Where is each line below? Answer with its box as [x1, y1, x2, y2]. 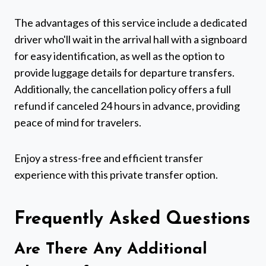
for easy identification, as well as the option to [14, 49, 224, 63]
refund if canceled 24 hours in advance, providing [14, 99, 240, 113]
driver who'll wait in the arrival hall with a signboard [14, 33, 247, 46]
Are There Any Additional [14, 242, 207, 258]
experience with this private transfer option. [14, 168, 218, 182]
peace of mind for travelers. [14, 116, 141, 129]
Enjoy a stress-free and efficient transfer [14, 151, 203, 165]
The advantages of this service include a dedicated [14, 16, 247, 30]
